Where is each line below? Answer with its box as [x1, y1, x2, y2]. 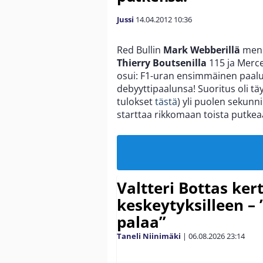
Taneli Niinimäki [117, 230, 181, 241]
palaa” [117, 211, 166, 232]
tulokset [117, 95, 155, 108]
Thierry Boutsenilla [117, 56, 207, 69]
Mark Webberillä [163, 43, 240, 56]
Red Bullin [117, 43, 163, 56]
